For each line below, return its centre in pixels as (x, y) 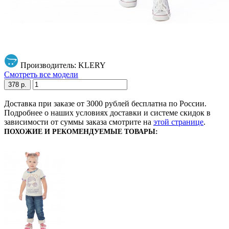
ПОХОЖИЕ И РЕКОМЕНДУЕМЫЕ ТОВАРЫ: (81, 131)
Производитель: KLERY (63, 65)
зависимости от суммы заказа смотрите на (79, 122)
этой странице (178, 122)
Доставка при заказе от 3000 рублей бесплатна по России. (105, 103)
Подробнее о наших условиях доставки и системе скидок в (107, 112)
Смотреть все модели (41, 74)
